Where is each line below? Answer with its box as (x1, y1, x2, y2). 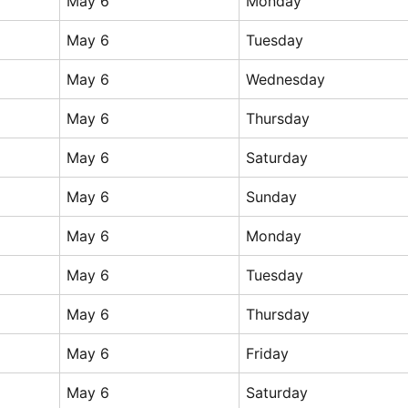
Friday (245, 343, 289, 362)
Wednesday (245, 69, 325, 88)
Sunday (245, 187, 297, 206)
